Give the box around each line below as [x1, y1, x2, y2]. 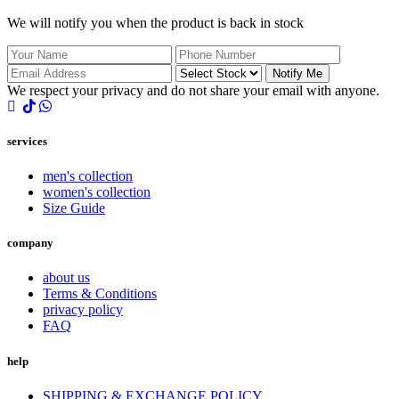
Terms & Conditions [43, 286, 157, 302]
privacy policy [43, 302, 123, 318]
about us [43, 270, 90, 286]
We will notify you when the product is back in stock [7, 14, 304, 30]
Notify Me [273, 66, 322, 80]
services [7, 134, 47, 148]
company [7, 236, 53, 250]
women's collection [43, 184, 151, 200]
